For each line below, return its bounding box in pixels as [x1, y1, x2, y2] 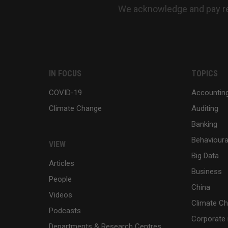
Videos [49, 190, 72, 199]
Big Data [191, 151, 219, 160]
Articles [49, 158, 74, 168]
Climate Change [49, 103, 102, 113]
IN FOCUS [49, 68, 81, 78]
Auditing [191, 103, 218, 113]
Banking [191, 119, 217, 129]
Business [191, 166, 222, 176]
